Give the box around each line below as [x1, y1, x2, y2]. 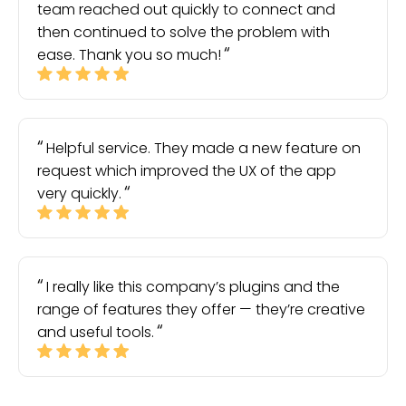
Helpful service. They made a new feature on [46, 138, 361, 159]
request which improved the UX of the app [37, 160, 336, 181]
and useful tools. [37, 322, 154, 343]
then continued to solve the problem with [37, 22, 330, 43]
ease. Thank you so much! [37, 44, 221, 65]
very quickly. [37, 183, 121, 204]
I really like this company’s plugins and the [46, 276, 340, 297]
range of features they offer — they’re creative [37, 299, 365, 320]
